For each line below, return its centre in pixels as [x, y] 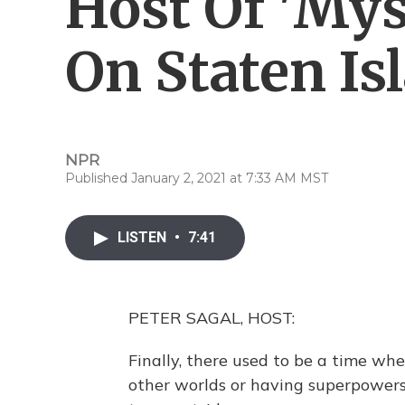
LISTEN [144, 237]
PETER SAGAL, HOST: [212, 318]
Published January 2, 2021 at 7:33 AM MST [197, 178]
